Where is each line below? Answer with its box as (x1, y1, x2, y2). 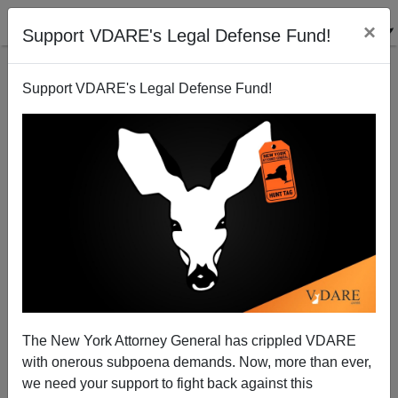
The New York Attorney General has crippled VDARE (22, 332, 356, 348)
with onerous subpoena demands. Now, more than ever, (22, 354, 371, 370)
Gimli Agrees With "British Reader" (102, 279, 296, 293)
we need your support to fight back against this (22, 375, 313, 391)
